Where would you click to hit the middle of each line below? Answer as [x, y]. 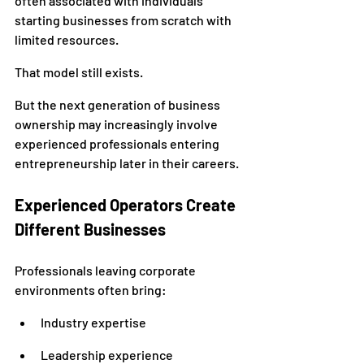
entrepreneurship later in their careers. [127, 163]
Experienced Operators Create [127, 205]
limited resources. [67, 39]
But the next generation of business [119, 104]
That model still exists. [79, 72]
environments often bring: [91, 290]
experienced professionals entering [118, 143]
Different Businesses [90, 229]
